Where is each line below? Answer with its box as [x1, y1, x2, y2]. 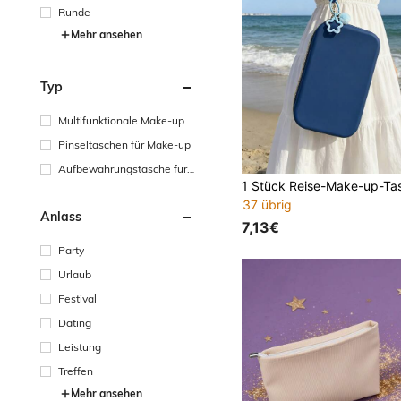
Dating [58, 315, 91, 329]
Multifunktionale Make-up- [58, 113, 189, 127]
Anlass [40, 208, 81, 225]
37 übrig [243, 197, 293, 213]
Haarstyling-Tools [58, 177, 145, 192]
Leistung [58, 339, 101, 354]
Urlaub [58, 267, 91, 281]
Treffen [58, 363, 93, 378]
